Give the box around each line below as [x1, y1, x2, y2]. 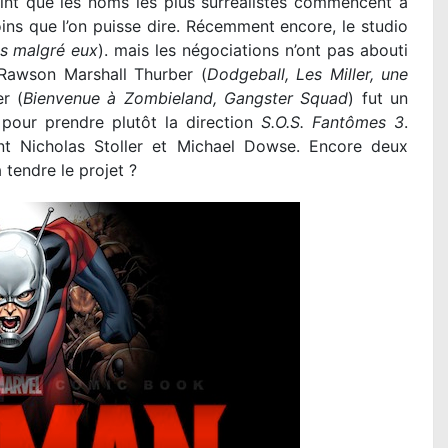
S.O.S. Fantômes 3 [261, 112, 405, 133]
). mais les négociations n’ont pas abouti [98, 40, 409, 61]
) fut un [348, 88, 409, 109]
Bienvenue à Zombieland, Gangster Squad [23, 88, 349, 109]
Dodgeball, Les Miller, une [206, 64, 409, 85]
